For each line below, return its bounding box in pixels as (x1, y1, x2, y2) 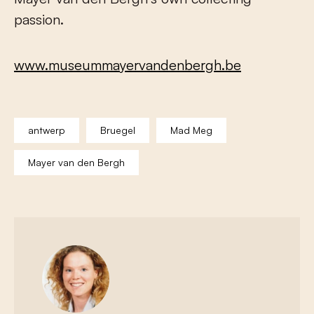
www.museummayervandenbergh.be (14, 56, 241, 74)
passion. (14, 11, 64, 29)
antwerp (28, 124, 65, 137)
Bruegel (100, 124, 135, 137)
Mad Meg (170, 124, 212, 137)
